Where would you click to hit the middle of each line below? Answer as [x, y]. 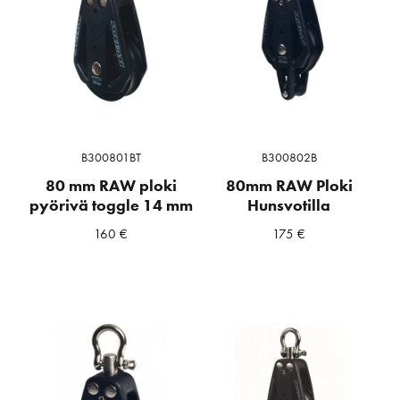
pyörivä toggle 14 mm [111, 206]
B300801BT [111, 158]
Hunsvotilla [289, 206]
